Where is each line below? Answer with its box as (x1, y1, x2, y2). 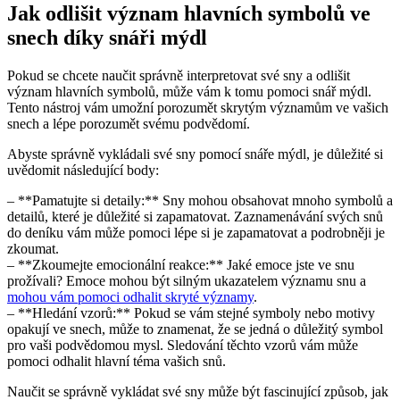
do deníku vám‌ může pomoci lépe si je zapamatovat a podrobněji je (7, 224, 385, 240)
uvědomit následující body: (7, 162, 159, 178)
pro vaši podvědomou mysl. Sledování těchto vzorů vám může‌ (7, 337, 358, 353)
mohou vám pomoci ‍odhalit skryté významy (7, 288, 254, 304)
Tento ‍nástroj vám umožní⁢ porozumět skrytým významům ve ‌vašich (7, 99, 388, 115)
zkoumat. (7, 240, 59, 256)
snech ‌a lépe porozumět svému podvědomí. (7, 115, 250, 131)
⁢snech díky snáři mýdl (7, 25, 207, 49)
